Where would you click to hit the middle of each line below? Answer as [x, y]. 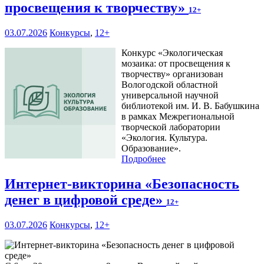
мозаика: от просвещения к [176, 64]
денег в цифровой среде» [85, 200]
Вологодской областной [170, 85]
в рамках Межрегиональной [178, 117]
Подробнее [143, 159]
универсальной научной [170, 95]
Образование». [151, 148]
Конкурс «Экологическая [172, 53]
